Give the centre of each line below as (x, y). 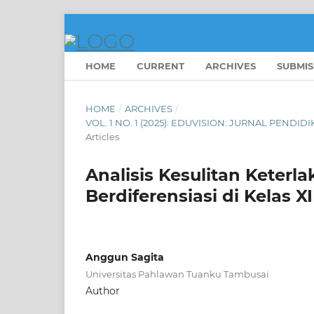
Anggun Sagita (125, 257)
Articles (102, 136)
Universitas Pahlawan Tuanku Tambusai (177, 274)
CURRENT (161, 66)
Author (103, 291)
